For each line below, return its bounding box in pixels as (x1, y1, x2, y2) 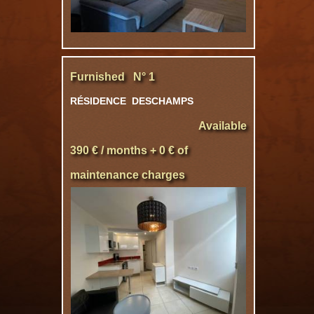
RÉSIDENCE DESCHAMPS (70, 95, 196, 107)
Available (198, 120, 247, 132)
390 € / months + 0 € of (70, 144, 188, 156)
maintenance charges (70, 169, 185, 181)
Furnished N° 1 (70, 71, 155, 83)
